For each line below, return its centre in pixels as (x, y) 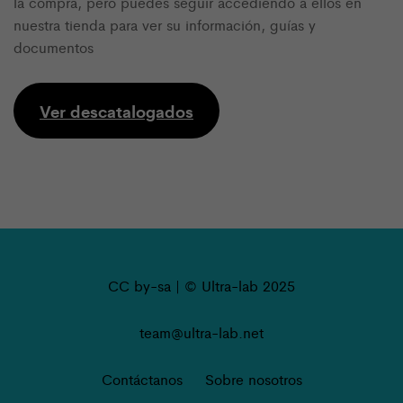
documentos (54, 48)
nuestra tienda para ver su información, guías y (165, 25)
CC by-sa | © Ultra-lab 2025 (201, 286)
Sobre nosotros (253, 380)
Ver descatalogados (116, 111)
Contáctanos (142, 380)
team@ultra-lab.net (201, 333)
